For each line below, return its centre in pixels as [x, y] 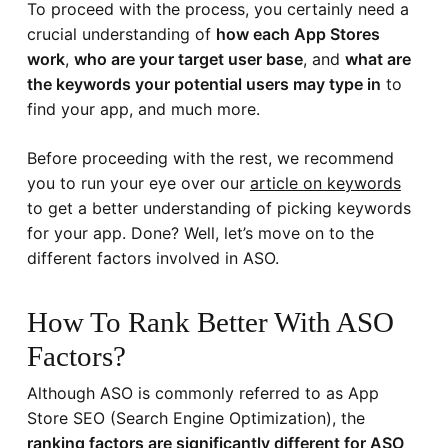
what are [377, 58]
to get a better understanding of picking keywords [218, 207]
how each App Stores [297, 33]
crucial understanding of [121, 33]
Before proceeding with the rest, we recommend [210, 157]
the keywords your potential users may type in [203, 83]
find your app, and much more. [143, 108]
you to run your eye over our [138, 182]
